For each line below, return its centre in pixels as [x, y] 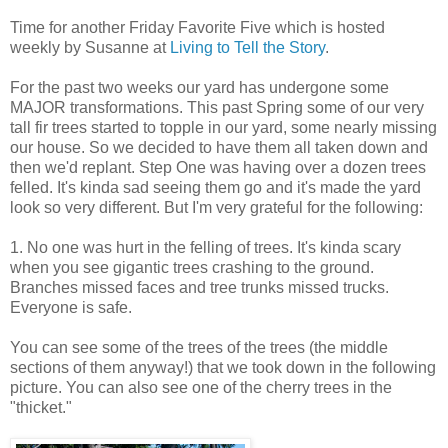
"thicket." [41, 407]
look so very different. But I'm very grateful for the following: [216, 207]
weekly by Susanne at [90, 47]
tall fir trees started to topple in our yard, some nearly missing [223, 127]
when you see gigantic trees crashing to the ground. [192, 267]
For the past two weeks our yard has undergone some [199, 87]
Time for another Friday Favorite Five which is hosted [197, 27]
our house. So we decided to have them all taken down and [219, 147]
